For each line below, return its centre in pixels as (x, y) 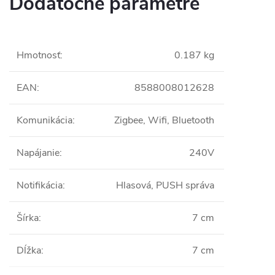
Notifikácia (40, 185)
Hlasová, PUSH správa (165, 185)
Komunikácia (45, 120)
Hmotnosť (38, 55)
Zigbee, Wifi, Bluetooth (164, 120)
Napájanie (38, 153)
